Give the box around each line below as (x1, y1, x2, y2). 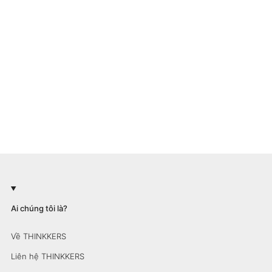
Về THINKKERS (10, 231, 66, 241)
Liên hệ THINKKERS (10, 251, 84, 261)
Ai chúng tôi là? (10, 203, 67, 213)
